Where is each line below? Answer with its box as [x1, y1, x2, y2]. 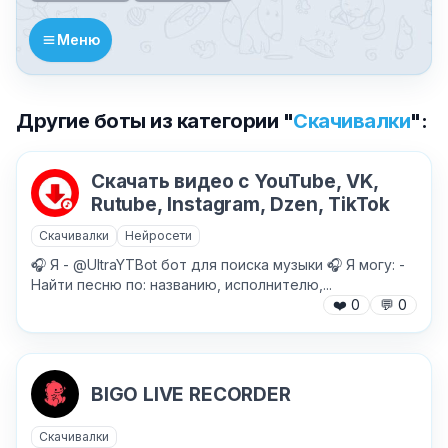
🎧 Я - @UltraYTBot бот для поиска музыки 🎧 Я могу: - [31, 255, 405, 273]
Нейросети [125, 227, 192, 243]
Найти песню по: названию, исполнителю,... [31, 275, 332, 293]
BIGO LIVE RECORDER [91, 382, 291, 406]
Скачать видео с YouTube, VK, [91, 169, 379, 193]
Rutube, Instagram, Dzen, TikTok [91, 192, 391, 216]
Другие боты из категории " [16, 109, 293, 133]
